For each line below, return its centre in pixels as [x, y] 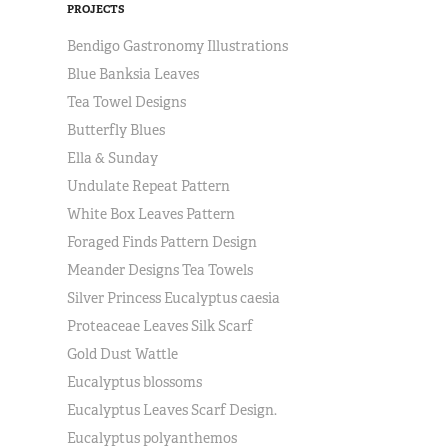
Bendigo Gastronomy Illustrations [178, 46]
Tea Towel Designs [127, 102]
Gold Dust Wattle [123, 354]
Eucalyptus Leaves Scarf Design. [172, 410]
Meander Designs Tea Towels [160, 270]
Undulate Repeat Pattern [149, 186]
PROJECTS [96, 9]
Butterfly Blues [116, 130]
